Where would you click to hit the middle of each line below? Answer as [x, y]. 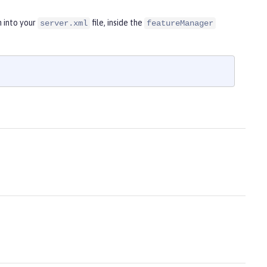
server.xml [64, 24]
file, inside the [117, 23]
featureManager [180, 24]
